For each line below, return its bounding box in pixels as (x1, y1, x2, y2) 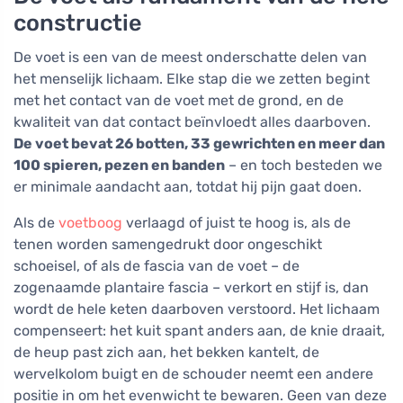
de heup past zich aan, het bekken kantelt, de (13, 344, 319, 362)
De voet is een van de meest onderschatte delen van (13, 49, 367, 67)
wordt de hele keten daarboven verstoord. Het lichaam (13, 300, 380, 318)
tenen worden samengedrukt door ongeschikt (13, 236, 322, 254)
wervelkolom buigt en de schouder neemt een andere (13, 365, 373, 383)
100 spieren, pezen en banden (13, 157, 225, 175)
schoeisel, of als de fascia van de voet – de (13, 257, 300, 275)
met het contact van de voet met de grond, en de (13, 92, 344, 110)
